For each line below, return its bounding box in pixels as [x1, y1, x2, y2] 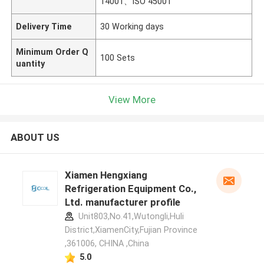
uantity [16, 58, 45, 68]
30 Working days [100, 21, 164, 31]
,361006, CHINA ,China [64, 239, 149, 249]
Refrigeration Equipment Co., [64, 183, 196, 195]
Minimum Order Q [16, 47, 89, 57]
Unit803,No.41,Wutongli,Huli [75, 212, 184, 222]
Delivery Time [16, 21, 72, 31]
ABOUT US [10, 131, 60, 144]
